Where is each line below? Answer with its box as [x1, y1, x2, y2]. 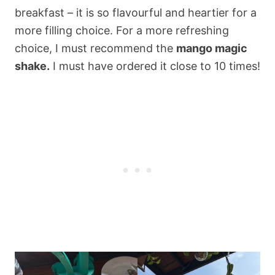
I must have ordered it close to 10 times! [50, 59, 260, 72]
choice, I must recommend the [15, 41, 176, 55]
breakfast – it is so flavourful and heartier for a [15, 6, 257, 19]
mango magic [176, 41, 247, 55]
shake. [15, 59, 50, 72]
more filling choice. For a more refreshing [15, 23, 229, 37]
